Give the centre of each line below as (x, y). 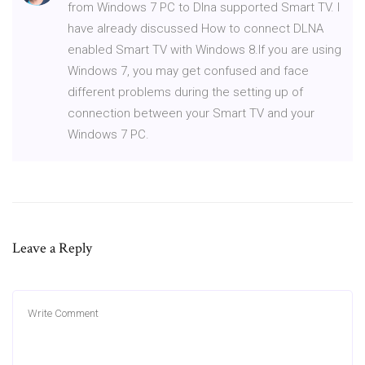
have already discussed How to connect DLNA (196, 28)
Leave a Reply (52, 248)
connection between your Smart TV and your (191, 113)
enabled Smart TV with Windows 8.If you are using (204, 49)
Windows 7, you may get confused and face (188, 70)
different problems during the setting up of (185, 92)
